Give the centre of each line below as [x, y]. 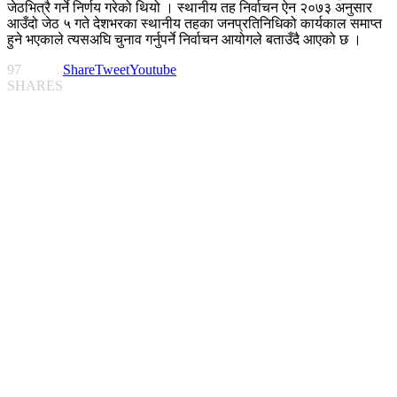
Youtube [153, 70]
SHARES [35, 86]
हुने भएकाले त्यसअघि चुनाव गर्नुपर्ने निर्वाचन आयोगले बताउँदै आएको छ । [184, 40]
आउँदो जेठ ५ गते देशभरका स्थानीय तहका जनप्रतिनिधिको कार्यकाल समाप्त [195, 24]
